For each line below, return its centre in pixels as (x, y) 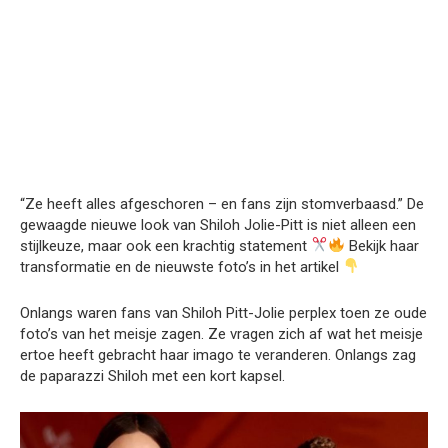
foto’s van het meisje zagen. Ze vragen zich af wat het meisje (221, 333)
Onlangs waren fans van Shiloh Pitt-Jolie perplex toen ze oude (223, 312)
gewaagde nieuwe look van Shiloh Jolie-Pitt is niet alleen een (218, 224)
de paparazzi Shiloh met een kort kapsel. (152, 375)
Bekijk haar (382, 245)
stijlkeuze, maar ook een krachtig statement (165, 245)
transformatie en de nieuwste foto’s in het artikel (181, 266)
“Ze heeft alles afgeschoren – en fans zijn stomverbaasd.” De (222, 203)
